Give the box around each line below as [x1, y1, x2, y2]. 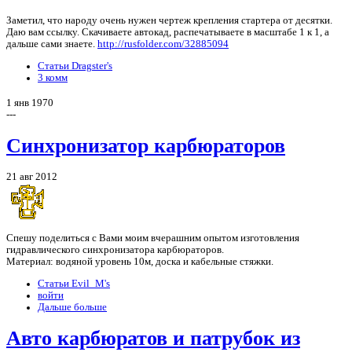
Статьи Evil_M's [38, 277, 110, 289]
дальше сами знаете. [6, 38, 97, 50]
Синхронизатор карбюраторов [6, 134, 285, 158]
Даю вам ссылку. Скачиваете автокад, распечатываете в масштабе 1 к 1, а [6, 27, 329, 38]
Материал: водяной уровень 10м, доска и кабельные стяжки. [6, 256, 273, 268]
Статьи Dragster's [38, 60, 112, 71]
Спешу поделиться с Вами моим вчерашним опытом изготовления [6, 233, 299, 244]
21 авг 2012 [6, 171, 57, 183]
